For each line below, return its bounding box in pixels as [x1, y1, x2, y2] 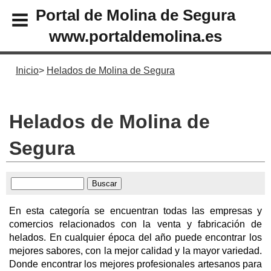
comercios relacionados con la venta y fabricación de [9, 218, 262, 229]
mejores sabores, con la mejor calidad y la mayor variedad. [9, 245, 262, 256]
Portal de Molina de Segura [36, 6, 235, 24]
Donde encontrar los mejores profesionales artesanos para [9, 258, 262, 269]
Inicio [16, 65, 39, 76]
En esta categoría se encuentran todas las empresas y [9, 205, 262, 216]
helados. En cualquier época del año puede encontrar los [9, 232, 262, 243]
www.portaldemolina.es [49, 27, 222, 45]
